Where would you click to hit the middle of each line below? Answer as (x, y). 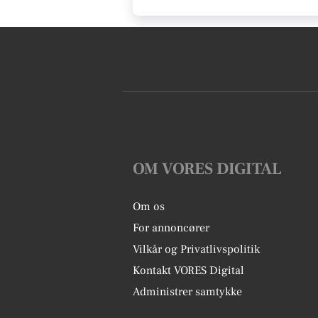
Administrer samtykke (187, 291)
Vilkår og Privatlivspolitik (196, 249)
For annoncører (171, 227)
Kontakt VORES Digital (188, 270)
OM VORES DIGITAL (207, 169)
